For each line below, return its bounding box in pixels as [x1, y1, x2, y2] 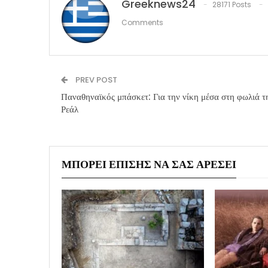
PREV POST [74, 74, 117, 86]
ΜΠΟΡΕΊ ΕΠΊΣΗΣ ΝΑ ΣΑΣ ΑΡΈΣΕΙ [62, 156, 236, 172]
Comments [121, 17, 163, 28]
